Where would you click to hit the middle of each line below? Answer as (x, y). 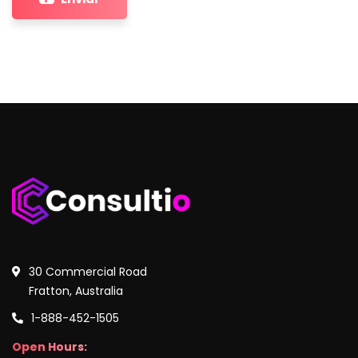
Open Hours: (50, 347)
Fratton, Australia (76, 291)
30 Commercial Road (88, 272)
